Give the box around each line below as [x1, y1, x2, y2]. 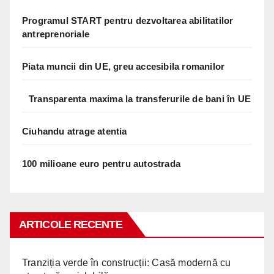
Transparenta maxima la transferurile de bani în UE [29, 94, 251, 105]
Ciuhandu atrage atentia [22, 126, 127, 137]
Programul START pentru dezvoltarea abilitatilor [22, 15, 234, 26]
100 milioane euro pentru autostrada [22, 158, 180, 169]
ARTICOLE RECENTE [19, 218, 122, 231]
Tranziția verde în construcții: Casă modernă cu [22, 257, 231, 268]
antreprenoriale [22, 29, 89, 40]
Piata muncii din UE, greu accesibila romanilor [22, 61, 225, 72]
